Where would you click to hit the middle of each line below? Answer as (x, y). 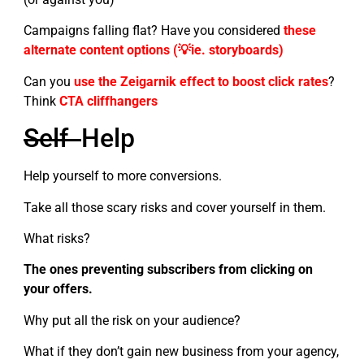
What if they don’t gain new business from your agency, (181, 352)
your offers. (58, 289)
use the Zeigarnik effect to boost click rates (201, 81)
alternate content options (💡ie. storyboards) (154, 50)
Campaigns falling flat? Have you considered (154, 31)
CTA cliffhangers (108, 101)
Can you (47, 81)
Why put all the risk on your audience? (134, 320)
